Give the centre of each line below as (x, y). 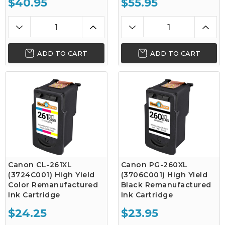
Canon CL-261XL (40, 165)
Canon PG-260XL (154, 165)
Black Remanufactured (166, 185)
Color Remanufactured (53, 185)
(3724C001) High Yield (51, 175)
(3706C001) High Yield (164, 175)
